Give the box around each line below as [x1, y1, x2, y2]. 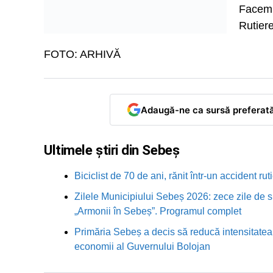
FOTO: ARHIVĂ [44, 48, 121, 60]
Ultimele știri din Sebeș [44, 142, 180, 158]
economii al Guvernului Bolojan [74, 241, 210, 252]
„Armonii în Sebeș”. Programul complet [74, 206, 241, 216]
